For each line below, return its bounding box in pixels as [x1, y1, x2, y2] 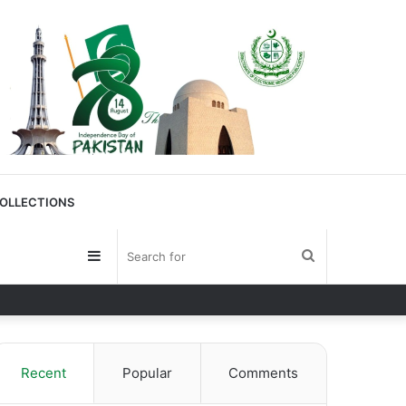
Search [314, 247, 360, 265]
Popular [122, 364, 172, 382]
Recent [20, 364, 66, 382]
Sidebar [101, 247, 153, 266]
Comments [228, 364, 299, 382]
